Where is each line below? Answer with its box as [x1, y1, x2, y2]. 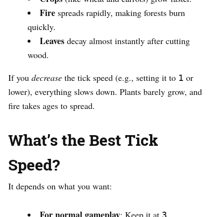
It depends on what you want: [8, 180, 112, 192]
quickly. [28, 21, 56, 33]
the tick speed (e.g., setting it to [62, 72, 178, 84]
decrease [31, 72, 62, 84]
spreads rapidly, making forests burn [55, 7, 185, 19]
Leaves [40, 34, 64, 47]
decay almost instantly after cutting [64, 35, 190, 47]
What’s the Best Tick [8, 129, 158, 151]
